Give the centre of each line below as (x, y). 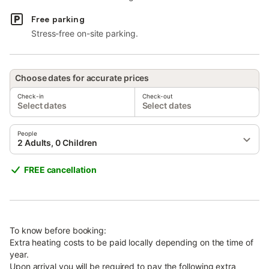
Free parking (58, 19)
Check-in (31, 96)
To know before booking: (58, 230)
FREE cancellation (60, 170)
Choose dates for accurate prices (82, 78)
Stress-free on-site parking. (85, 33)
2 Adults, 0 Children (58, 143)
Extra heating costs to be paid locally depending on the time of (131, 242)
